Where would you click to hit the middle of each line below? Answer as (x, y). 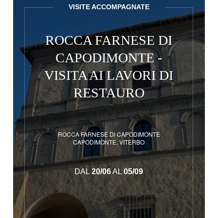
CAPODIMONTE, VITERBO (109, 142)
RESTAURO (109, 93)
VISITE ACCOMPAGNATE (109, 7)
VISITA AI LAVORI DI (109, 75)
